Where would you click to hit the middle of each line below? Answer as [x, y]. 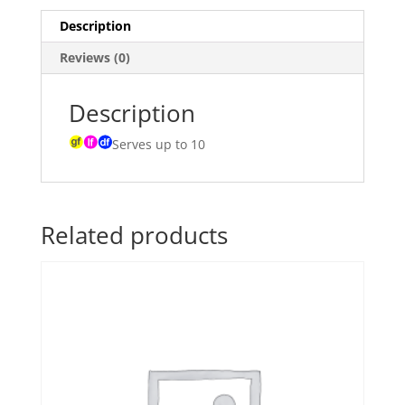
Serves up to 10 [158, 145]
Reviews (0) [94, 58]
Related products [134, 235]
